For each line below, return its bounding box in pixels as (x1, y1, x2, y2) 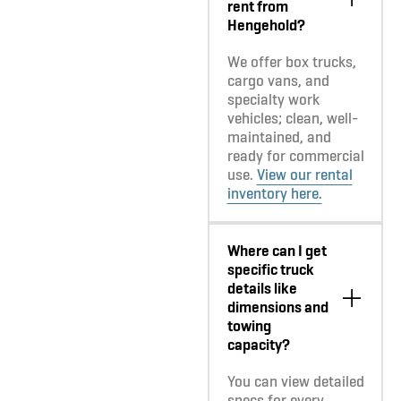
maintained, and (226, 127, 331, 148)
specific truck (226, 260, 314, 280)
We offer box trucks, (226, 52, 356, 73)
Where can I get (226, 241, 327, 261)
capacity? (226, 335, 290, 355)
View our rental (256, 165, 353, 185)
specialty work (226, 90, 320, 110)
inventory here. (226, 183, 322, 204)
